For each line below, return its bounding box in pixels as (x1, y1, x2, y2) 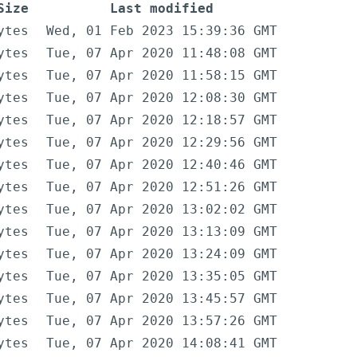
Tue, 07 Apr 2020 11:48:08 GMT (46, 45, 277, 61)
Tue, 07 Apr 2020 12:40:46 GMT (46, 157, 277, 173)
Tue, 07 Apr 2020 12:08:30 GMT (46, 90, 277, 106)
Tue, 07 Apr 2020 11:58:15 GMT (46, 68, 277, 84)
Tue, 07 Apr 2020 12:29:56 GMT (46, 135, 277, 151)
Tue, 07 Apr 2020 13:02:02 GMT (46, 202, 277, 218)
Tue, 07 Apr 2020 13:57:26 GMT (46, 313, 277, 329)
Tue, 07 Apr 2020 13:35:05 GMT (46, 269, 277, 284)
